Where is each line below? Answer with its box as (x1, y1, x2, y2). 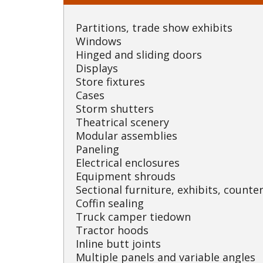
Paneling (76, 142, 119, 156)
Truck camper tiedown (76, 210, 191, 224)
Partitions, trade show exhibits (76, 21, 232, 35)
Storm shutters (76, 102, 154, 116)
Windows (76, 34, 122, 48)
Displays (76, 61, 118, 75)
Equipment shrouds (76, 169, 176, 183)
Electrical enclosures (76, 156, 180, 170)
